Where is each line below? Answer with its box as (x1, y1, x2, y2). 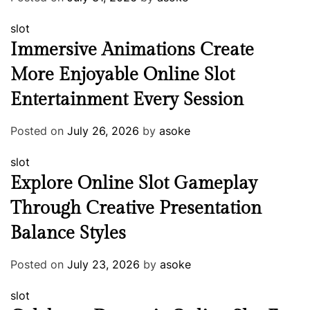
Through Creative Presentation (10, 197, 262, 219)
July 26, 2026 (67, 123, 139, 138)
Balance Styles (10, 222, 126, 244)
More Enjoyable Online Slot (10, 64, 235, 85)
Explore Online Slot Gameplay (10, 172, 257, 194)
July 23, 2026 (67, 257, 140, 271)
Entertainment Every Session (10, 89, 244, 110)
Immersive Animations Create (10, 39, 254, 60)
